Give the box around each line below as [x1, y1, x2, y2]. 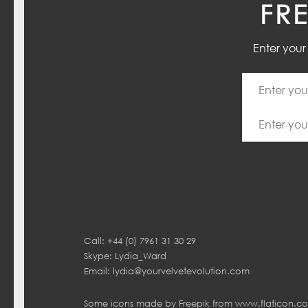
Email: [84, 265, 113, 277]
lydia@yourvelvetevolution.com [113, 265, 250, 277]
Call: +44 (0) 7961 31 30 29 [84, 235, 196, 247]
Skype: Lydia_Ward [84, 250, 166, 262]
